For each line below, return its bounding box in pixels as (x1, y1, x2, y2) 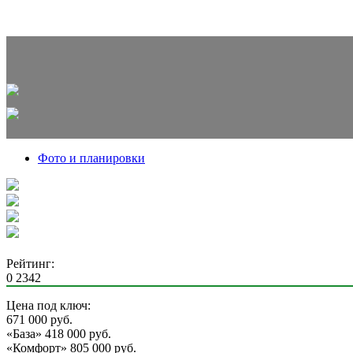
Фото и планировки (38, 150, 145, 165)
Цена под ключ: (6, 298, 91, 312)
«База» (6, 326, 42, 340)
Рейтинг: (6, 256, 54, 270)
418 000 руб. (45, 326, 111, 340)
